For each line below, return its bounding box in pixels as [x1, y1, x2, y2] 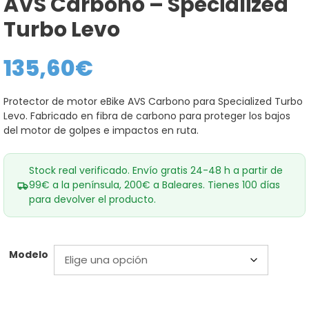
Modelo [9, 248, 48, 261]
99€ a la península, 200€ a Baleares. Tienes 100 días [29, 178, 280, 192]
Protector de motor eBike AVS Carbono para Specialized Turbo [3, 94, 303, 108]
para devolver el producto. [29, 192, 156, 206]
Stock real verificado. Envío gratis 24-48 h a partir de [29, 163, 283, 177]
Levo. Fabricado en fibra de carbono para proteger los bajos [3, 109, 290, 123]
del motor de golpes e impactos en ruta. [3, 123, 199, 137]
